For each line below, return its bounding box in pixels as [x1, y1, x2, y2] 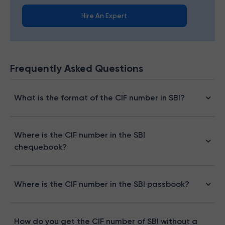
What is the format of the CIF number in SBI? [14, 93, 185, 102]
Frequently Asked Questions [10, 62, 143, 74]
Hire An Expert [81, 12, 128, 20]
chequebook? [14, 142, 67, 152]
